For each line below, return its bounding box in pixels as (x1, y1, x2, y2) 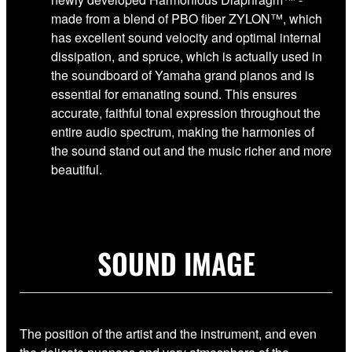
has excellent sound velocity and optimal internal (51, 27, 321, 46)
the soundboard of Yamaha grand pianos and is (51, 65, 314, 84)
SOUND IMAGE (97, 241, 255, 284)
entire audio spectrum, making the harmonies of (51, 122, 314, 141)
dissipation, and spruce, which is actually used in (51, 46, 322, 65)
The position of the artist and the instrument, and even (20, 324, 317, 343)
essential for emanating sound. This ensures (51, 84, 297, 103)
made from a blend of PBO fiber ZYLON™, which (51, 9, 322, 27)
